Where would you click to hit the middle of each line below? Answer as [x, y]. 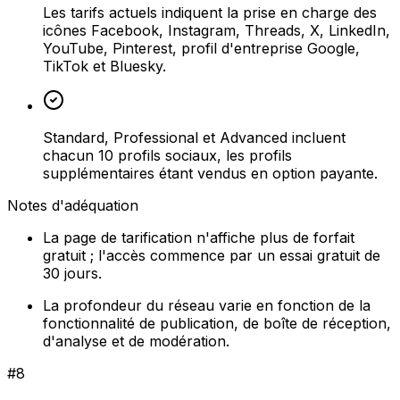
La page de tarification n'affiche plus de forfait [199, 237]
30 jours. [72, 273]
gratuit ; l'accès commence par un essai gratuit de [212, 255]
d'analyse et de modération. [136, 341]
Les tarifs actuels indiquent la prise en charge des [210, 12]
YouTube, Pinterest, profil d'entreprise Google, [201, 48]
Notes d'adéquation [73, 205]
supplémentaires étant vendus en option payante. [210, 173]
